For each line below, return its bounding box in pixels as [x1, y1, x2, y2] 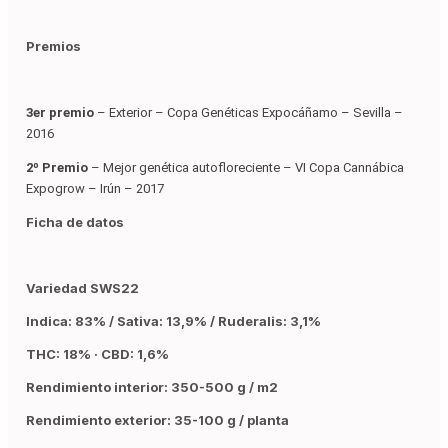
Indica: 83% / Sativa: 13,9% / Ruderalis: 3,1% [26, 313, 321, 330]
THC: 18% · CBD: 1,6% [26, 346, 169, 363]
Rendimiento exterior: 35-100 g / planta [26, 412, 289, 429]
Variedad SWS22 [26, 280, 139, 297]
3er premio [26, 105, 94, 121]
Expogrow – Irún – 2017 [26, 181, 164, 197]
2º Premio [26, 160, 88, 176]
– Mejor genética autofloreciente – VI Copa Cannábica [88, 160, 404, 176]
